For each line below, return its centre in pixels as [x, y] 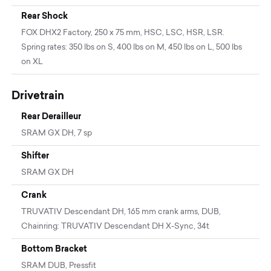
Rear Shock [45, 15]
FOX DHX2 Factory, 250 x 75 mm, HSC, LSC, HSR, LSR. [123, 33]
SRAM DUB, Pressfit [59, 266]
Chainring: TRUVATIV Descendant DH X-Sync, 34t [116, 226]
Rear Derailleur [51, 116]
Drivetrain [38, 95]
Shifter [35, 155]
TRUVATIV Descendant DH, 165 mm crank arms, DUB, [121, 212]
